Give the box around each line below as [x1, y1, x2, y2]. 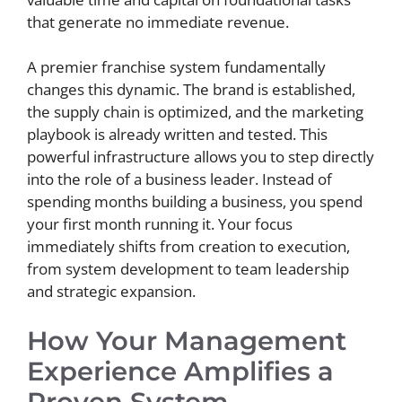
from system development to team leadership [27, 258, 349, 279]
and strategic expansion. [27, 281, 196, 301]
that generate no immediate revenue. [27, 11, 289, 32]
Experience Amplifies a [27, 354, 334, 387]
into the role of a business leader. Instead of [27, 169, 332, 189]
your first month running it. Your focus [27, 214, 293, 234]
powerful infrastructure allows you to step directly [27, 146, 374, 167]
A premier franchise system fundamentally [27, 57, 326, 77]
